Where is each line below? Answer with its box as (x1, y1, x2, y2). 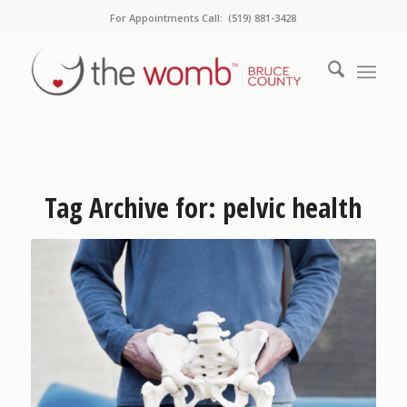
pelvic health (223, 188, 362, 226)
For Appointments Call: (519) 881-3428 (110, 11, 297, 25)
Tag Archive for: (45, 188, 223, 226)
